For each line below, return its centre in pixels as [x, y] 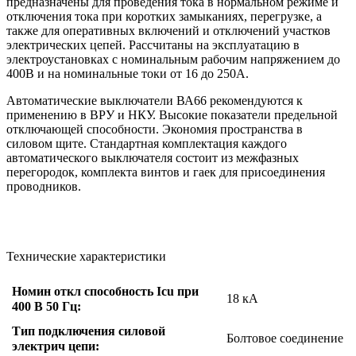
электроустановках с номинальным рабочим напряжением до [173, 60]
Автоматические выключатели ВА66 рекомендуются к [155, 101]
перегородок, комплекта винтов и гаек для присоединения [166, 172]
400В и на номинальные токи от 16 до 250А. [128, 74]
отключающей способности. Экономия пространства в [155, 130]
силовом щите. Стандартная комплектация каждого [147, 144]
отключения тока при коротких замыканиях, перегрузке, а [164, 17]
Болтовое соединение [285, 339]
